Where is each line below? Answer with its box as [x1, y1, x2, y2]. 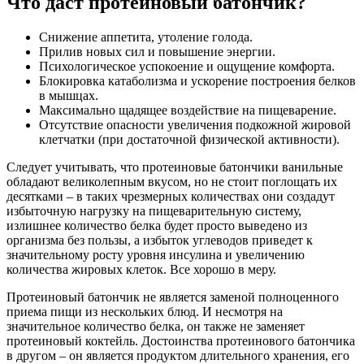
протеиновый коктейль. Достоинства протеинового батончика [6, 334, 355, 349]
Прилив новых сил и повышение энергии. [39, 45, 275, 59]
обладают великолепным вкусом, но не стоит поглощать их [6, 175, 337, 189]
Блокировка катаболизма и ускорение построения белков [39, 74, 356, 89]
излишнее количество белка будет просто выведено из [6, 219, 307, 233]
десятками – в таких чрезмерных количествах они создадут [6, 189, 335, 204]
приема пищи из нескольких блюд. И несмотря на [6, 305, 283, 319]
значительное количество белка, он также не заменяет [6, 319, 305, 334]
